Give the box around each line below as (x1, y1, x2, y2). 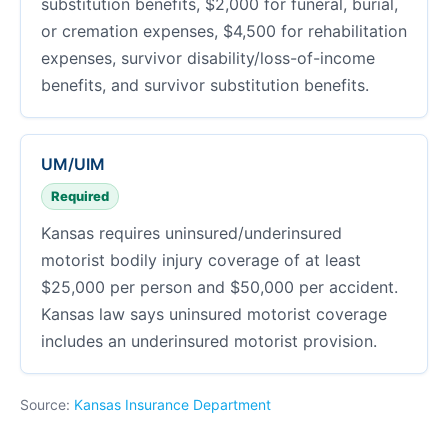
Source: (20, 396, 74, 413)
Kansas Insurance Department (74, 396, 271, 413)
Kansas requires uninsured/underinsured (41, 223, 342, 243)
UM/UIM (41, 154, 105, 174)
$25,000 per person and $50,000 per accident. (41, 277, 398, 297)
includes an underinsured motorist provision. (41, 331, 377, 351)
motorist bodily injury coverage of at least (41, 250, 361, 270)
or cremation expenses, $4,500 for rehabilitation (41, 21, 407, 41)
